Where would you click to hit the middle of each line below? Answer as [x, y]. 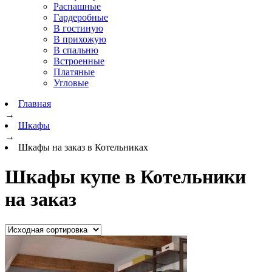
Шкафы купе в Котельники [125, 177]
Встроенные [79, 61]
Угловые [71, 83]
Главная [35, 104]
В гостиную [78, 28]
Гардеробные [81, 17]
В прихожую [80, 39]
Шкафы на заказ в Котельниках [83, 147]
